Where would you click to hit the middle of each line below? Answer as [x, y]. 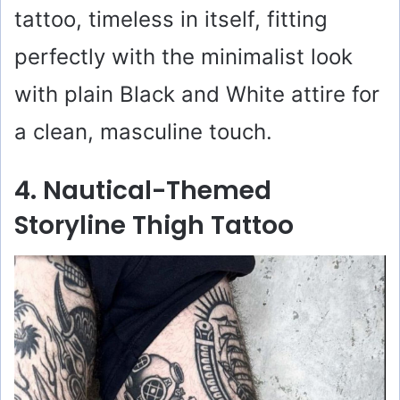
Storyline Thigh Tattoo [154, 225]
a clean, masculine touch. [143, 131]
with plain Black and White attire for [197, 94]
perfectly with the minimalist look [183, 56]
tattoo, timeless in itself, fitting [171, 19]
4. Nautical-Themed [143, 190]
